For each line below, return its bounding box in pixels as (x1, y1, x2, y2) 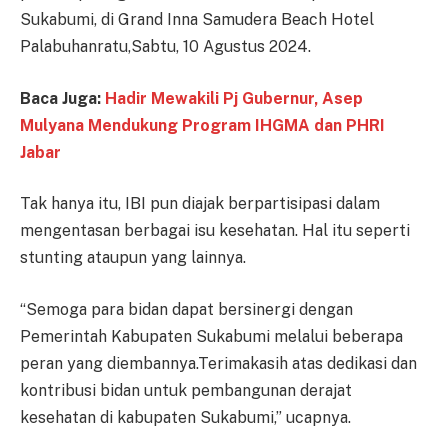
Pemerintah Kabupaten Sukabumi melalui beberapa (20, 326, 403, 346)
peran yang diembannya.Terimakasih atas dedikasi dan (20, 353, 417, 373)
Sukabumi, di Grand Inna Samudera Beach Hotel (20, 10, 374, 30)
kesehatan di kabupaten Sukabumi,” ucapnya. (20, 407, 351, 427)
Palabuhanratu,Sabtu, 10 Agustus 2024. (20, 37, 311, 57)
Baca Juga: (20, 88, 105, 108)
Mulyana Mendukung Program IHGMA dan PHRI (20, 115, 385, 135)
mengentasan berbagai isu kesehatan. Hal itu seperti (20, 221, 410, 241)
